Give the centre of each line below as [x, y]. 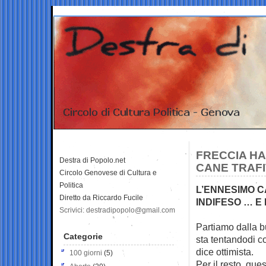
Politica [71, 185]
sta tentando [222, 239]
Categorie [83, 236]
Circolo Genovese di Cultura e [108, 172]
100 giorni [86, 253]
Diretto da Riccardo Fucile [101, 197]
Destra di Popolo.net [92, 160]
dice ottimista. [225, 251]
